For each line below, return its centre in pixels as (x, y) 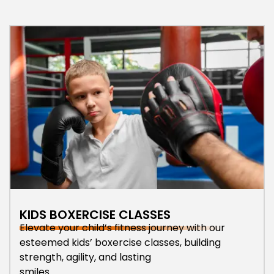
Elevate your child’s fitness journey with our (122, 228)
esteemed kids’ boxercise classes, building (120, 243)
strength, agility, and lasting (85, 257)
